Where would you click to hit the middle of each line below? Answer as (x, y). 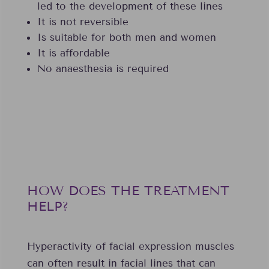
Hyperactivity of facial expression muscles (130, 247)
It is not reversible (83, 22)
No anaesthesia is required (103, 69)
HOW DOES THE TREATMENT (128, 191)
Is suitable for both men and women (126, 38)
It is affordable (73, 53)
